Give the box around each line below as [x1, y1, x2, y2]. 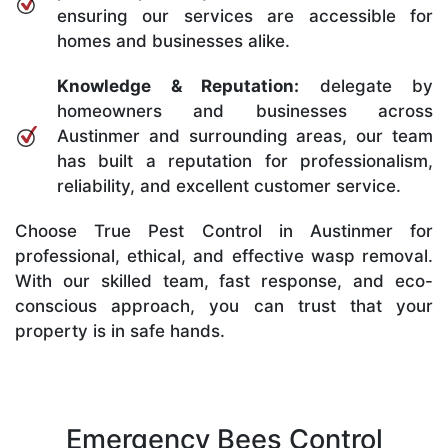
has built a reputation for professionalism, [57, 150, 433, 171]
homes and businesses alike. [57, 30, 290, 51]
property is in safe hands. [15, 320, 225, 341]
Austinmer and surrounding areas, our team [57, 125, 433, 146]
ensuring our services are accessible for [57, 5, 433, 26]
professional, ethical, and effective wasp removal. [15, 245, 433, 266]
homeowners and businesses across [57, 100, 433, 121]
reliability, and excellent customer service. [57, 175, 401, 196]
